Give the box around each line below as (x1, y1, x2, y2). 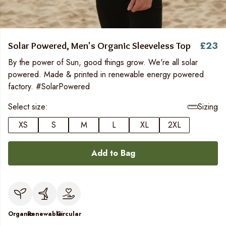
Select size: (8, 101, 48, 112)
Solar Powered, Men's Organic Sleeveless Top (8, 39, 191, 51)
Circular (56, 209, 81, 218)
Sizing (198, 101, 218, 112)
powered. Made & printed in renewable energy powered (8, 69, 204, 80)
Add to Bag (91, 147, 135, 159)
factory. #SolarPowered (8, 81, 90, 92)
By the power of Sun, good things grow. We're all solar (8, 56, 198, 68)
